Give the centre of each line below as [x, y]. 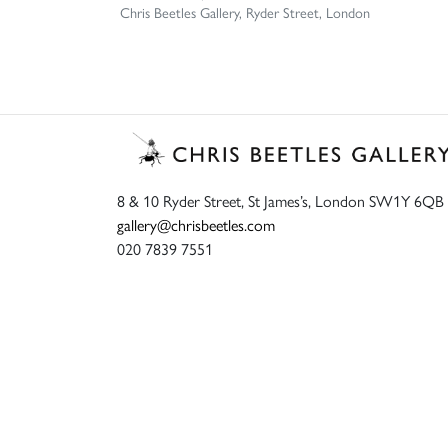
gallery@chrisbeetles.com [196, 224]
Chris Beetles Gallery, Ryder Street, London [244, 12]
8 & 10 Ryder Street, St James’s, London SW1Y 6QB [280, 200]
